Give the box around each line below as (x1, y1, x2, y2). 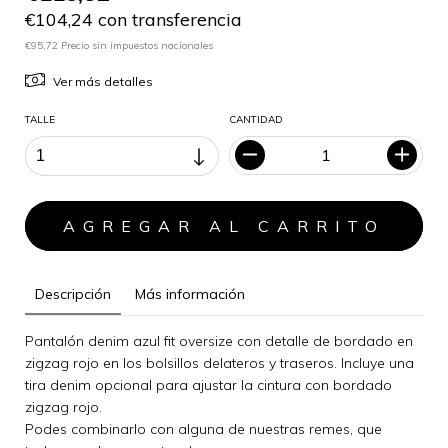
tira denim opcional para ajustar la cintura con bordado (25, 375, 392, 394)
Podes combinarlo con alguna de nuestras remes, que (25, 419, 382, 438)
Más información (135, 284, 245, 303)
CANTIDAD (229, 112, 283, 126)
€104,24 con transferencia (25, 7, 242, 31)
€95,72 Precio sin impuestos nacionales (25, 38, 213, 52)
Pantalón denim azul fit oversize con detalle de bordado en (25, 331, 413, 350)
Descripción (35, 284, 111, 303)
